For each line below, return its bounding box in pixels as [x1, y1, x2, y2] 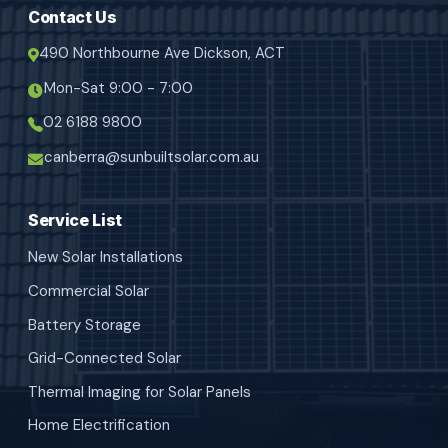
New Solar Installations [28, 247, 183, 268]
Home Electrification [28, 415, 170, 436]
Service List [28, 210, 123, 231]
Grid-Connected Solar [28, 348, 181, 369]
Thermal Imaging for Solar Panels [28, 381, 251, 402]
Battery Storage [28, 314, 141, 335]
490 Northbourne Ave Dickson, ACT [39, 42, 285, 63]
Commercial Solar [28, 280, 149, 301]
